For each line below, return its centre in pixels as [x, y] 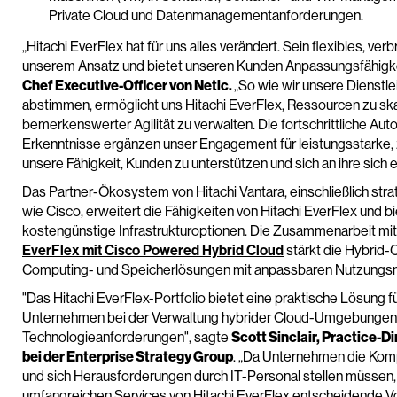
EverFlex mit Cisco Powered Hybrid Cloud [153, 250]
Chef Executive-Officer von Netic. [128, 86]
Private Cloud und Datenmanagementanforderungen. [206, 16]
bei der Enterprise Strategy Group [128, 357]
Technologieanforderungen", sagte [127, 337]
